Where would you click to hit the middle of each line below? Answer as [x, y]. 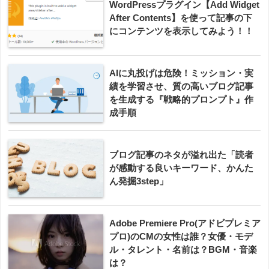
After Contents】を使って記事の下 [181, 18]
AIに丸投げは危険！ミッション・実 [181, 73]
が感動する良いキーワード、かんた [181, 168]
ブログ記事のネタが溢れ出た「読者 [181, 155]
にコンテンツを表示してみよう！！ [181, 31]
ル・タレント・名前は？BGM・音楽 [183, 250]
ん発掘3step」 [139, 181]
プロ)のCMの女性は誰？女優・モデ [181, 237]
